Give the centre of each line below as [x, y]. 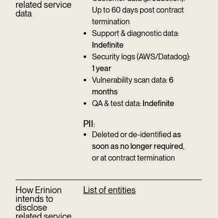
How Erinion [39, 190]
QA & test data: [117, 103]
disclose [31, 208]
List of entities [109, 190]
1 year [102, 68]
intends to [34, 199]
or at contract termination [134, 158]
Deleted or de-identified [132, 135]
